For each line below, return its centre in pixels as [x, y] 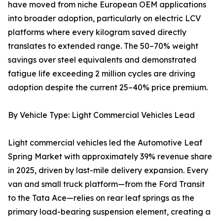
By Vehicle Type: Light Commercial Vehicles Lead [101, 115]
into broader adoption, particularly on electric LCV [104, 18]
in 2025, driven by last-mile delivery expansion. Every [108, 170]
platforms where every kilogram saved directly [97, 32]
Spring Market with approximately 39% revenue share [110, 157]
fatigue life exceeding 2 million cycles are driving [102, 74]
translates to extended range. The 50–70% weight [103, 46]
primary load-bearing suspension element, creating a [109, 212]
